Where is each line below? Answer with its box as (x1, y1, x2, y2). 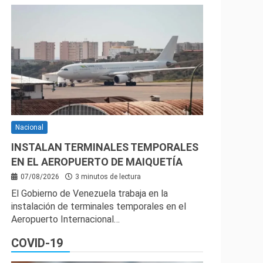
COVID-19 (11, 235, 63, 250)
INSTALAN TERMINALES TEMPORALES (11, 140, 198, 153)
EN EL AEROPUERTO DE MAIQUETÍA (11, 155, 183, 168)
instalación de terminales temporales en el (11, 200, 186, 212)
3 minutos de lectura (75, 172, 141, 181)
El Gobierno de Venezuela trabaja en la (11, 187, 168, 199)
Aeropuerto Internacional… (11, 213, 120, 225)
